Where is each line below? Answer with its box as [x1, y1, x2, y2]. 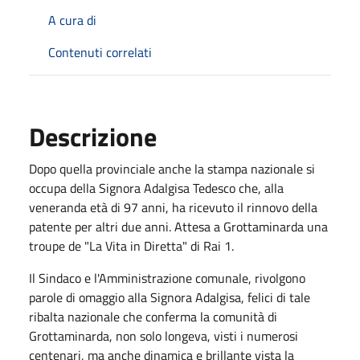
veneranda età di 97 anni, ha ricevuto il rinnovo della [29, 197, 317, 217]
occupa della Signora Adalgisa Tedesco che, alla [29, 178, 284, 198]
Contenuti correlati [48, 42, 152, 62]
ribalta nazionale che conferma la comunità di [29, 306, 277, 326]
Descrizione [29, 117, 157, 156]
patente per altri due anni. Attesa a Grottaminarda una [29, 216, 328, 236]
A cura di [48, 10, 96, 30]
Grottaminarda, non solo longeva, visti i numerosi [29, 325, 298, 346]
